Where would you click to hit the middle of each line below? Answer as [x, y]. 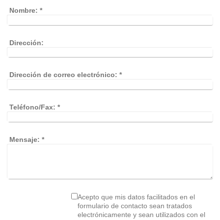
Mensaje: [25, 139]
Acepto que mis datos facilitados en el [136, 197]
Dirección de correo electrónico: [64, 75]
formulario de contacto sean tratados [135, 206]
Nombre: [24, 11]
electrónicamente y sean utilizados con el [116, 214]
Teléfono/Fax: [33, 107]
